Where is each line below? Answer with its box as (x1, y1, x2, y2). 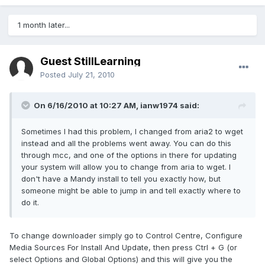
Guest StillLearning (40, 55, 141, 68)
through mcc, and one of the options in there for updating (21, 150, 237, 160)
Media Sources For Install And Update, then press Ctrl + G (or (9, 243, 237, 253)
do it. (21, 198, 39, 208)
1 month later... (18, 20, 70, 30)
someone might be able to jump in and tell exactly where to (21, 186, 241, 196)
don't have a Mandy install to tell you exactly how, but (21, 174, 221, 184)
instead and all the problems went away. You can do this (21, 138, 231, 148)
